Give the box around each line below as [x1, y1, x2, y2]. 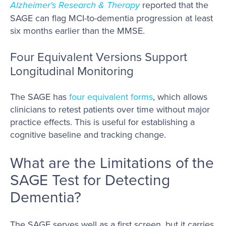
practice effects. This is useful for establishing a [10, 116, 195, 129]
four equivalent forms [69, 90, 153, 103]
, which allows [153, 90, 207, 103]
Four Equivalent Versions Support [10, 48, 187, 66]
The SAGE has [10, 90, 69, 103]
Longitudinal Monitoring [10, 62, 134, 80]
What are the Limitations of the [10, 151, 214, 173]
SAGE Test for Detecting [10, 168, 170, 190]
